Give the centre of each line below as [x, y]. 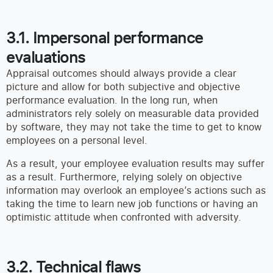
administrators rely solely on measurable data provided [133, 114]
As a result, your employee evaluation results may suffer [135, 164]
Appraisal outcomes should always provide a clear [121, 73]
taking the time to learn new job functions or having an [132, 204]
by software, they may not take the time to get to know [134, 127]
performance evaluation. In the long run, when [112, 100]
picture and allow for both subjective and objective [123, 87]
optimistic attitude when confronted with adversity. [124, 217]
